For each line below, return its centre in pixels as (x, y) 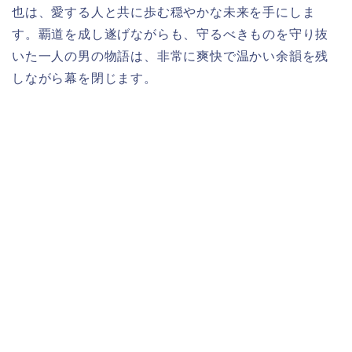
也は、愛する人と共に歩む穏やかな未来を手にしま (164, 12)
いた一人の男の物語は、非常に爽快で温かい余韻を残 (170, 56)
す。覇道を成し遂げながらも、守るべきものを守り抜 (170, 34)
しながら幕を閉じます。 (84, 78)
